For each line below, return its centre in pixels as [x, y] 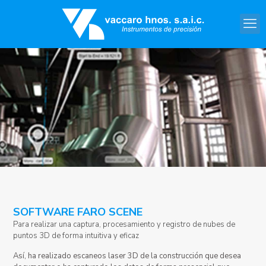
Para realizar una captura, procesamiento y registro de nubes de [124, 224]
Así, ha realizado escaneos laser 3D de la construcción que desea [127, 256]
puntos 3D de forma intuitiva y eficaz [76, 236]
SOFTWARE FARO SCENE [78, 212]
